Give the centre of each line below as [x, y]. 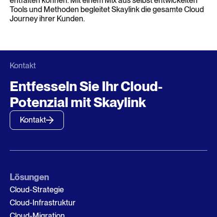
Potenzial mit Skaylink [78, 102]
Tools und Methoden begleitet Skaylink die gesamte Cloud [107, 9]
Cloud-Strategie [37, 189]
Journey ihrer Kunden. [48, 18]
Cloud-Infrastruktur [43, 202]
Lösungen [29, 177]
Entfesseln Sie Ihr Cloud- [86, 86]
